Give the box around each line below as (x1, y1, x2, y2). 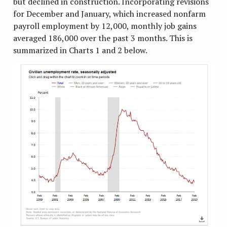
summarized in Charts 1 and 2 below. (13, 45, 148, 56)
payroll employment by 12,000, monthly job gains (13, 20, 197, 32)
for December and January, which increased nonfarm (13, 8, 206, 20)
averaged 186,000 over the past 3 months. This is (13, 32, 193, 44)
